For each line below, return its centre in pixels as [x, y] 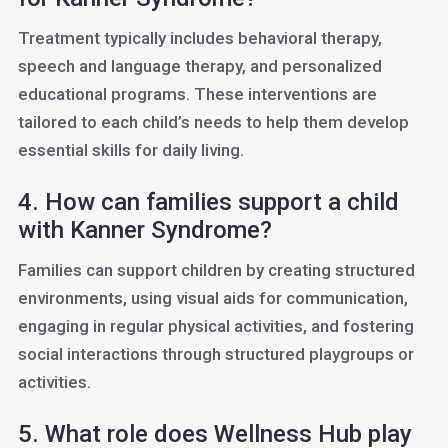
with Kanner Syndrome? [144, 230]
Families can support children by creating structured [216, 270]
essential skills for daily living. [130, 150]
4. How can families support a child [208, 202]
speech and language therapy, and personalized [199, 66]
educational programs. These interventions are [197, 94]
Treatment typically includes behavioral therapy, [199, 38]
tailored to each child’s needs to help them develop [213, 122]
